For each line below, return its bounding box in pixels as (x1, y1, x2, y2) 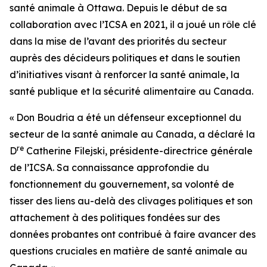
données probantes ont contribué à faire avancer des (10, 228, 256, 240)
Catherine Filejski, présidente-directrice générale (24, 145, 253, 157)
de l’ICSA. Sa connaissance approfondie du (10, 162, 209, 173)
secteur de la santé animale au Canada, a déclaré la (10, 128, 255, 140)
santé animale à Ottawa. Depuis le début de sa (10, 2, 227, 14)
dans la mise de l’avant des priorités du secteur (10, 35, 226, 47)
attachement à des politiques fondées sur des (10, 212, 220, 223)
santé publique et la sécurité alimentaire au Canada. (10, 85, 253, 97)
